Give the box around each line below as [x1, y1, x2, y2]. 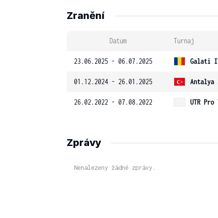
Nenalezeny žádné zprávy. [74, 164, 156, 171]
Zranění [67, 10, 105, 21]
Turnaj [174, 36, 194, 45]
